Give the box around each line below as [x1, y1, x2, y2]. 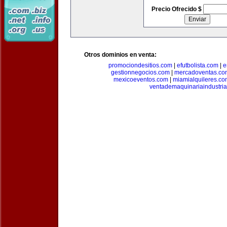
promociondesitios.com [108, 62, 172, 69]
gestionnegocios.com [111, 69, 170, 76]
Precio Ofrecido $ [151, 6, 203, 13]
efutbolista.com [176, 62, 218, 69]
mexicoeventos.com [113, 76, 168, 83]
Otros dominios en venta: [84, 51, 157, 58]
